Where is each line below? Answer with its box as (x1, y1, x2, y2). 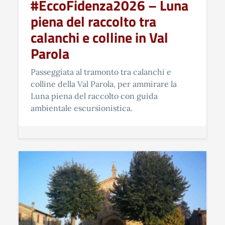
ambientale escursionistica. (31, 102, 133, 113)
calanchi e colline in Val (31, 26, 168, 48)
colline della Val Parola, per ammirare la (31, 78, 177, 89)
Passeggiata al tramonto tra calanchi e (31, 66, 171, 77)
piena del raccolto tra (31, 10, 156, 32)
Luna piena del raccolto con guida (31, 90, 158, 101)
